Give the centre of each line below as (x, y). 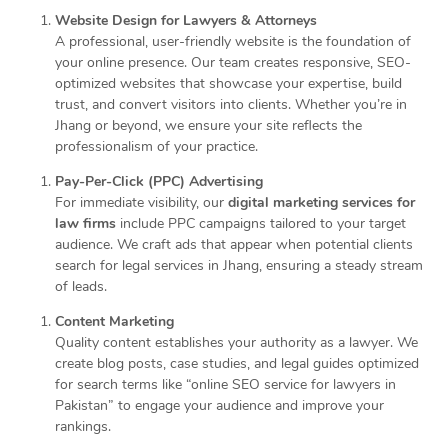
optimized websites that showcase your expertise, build (228, 83)
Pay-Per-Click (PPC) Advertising (159, 181)
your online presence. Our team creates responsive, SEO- (233, 62)
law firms (85, 223)
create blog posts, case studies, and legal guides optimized (237, 363)
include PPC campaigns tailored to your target (261, 223)
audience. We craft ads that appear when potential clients (234, 244)
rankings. (83, 426)
